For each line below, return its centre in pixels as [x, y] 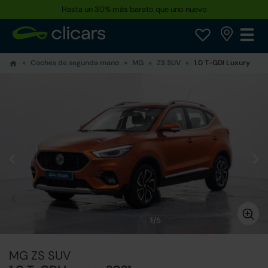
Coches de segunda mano [75, 63]
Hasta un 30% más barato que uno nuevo [134, 9]
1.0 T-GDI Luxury [222, 63]
